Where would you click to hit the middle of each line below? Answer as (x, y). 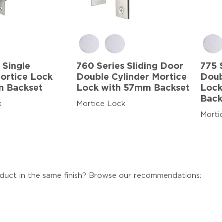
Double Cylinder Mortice (132, 77)
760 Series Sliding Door (130, 66)
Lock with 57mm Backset (133, 88)
